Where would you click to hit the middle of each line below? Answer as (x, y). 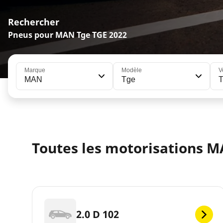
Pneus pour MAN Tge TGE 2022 (67, 35)
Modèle (132, 70)
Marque (35, 70)
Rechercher (34, 22)
